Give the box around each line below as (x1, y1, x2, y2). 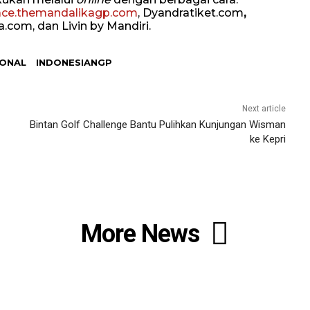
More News (80, 219, 199, 248)
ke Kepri (249, 133, 286, 145)
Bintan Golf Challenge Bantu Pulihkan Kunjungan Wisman (29, 118, 286, 131)
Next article (241, 104, 286, 113)
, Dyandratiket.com (138, 6, 244, 19)
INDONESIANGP (36, 57, 112, 68)
